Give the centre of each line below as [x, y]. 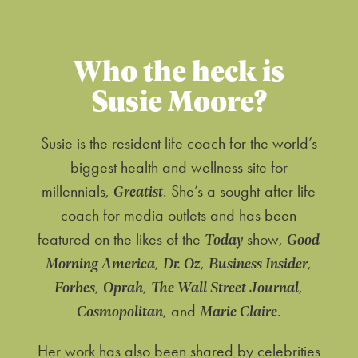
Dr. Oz [182, 263]
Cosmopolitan [119, 311]
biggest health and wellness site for [179, 167]
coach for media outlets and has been [179, 215]
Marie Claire [238, 311]
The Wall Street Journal [225, 287]
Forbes [75, 287]
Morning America [101, 263]
